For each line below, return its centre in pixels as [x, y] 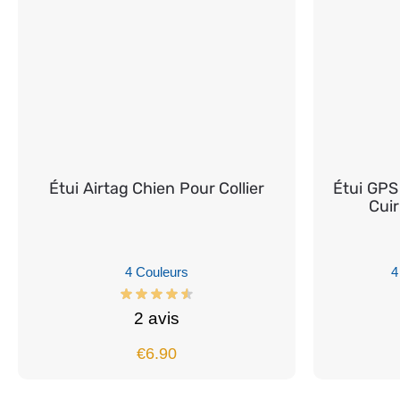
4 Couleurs [157, 271]
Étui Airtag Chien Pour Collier [157, 188]
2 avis [157, 319]
